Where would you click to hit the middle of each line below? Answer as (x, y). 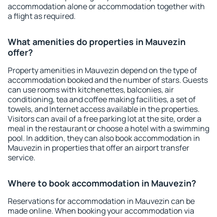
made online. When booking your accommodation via (101, 211)
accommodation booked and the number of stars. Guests (108, 80)
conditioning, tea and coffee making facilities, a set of (102, 99)
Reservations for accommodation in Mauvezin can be (101, 201)
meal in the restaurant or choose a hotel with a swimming (108, 128)
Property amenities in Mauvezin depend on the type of (102, 70)
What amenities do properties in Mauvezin (97, 42)
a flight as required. (42, 16)
